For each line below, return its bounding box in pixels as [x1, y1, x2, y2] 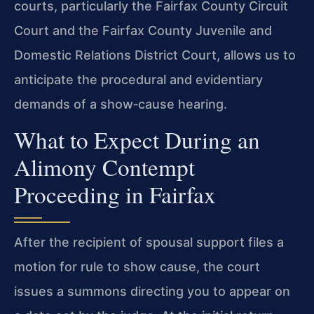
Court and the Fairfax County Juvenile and [14, 22, 272, 38]
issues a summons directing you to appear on [14, 283, 290, 299]
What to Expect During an [14, 123, 260, 155]
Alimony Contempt [14, 151, 195, 182]
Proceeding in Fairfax [14, 178, 216, 210]
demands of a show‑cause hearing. [14, 96, 227, 111]
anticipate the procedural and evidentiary [14, 71, 263, 87]
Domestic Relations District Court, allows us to [14, 47, 296, 62]
